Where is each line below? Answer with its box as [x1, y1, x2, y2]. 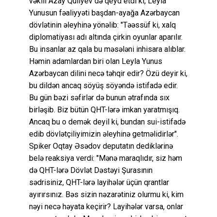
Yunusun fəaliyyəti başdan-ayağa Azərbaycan [29, 8, 180, 17]
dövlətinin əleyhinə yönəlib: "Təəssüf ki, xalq [29, 20, 176, 30]
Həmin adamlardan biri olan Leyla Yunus [29, 56, 162, 66]
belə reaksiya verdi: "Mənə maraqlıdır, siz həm [29, 153, 182, 163]
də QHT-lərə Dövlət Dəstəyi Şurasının [29, 165, 153, 175]
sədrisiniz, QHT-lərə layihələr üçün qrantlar [29, 177, 169, 187]
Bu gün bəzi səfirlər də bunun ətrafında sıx [29, 93, 170, 102]
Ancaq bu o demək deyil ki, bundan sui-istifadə [29, 117, 186, 126]
